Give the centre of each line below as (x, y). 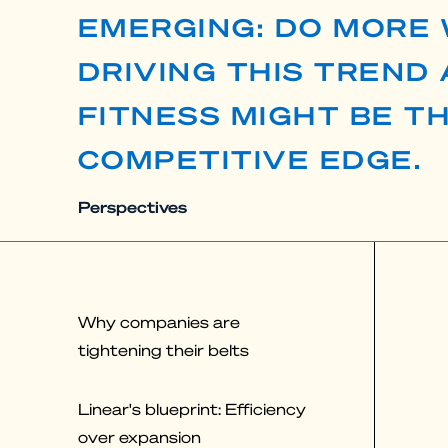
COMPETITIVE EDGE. (250, 158)
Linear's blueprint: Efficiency (192, 409)
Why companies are (159, 322)
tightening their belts (163, 350)
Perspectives (132, 206)
